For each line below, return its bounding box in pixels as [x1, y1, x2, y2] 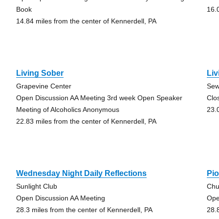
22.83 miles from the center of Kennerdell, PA [16, 117, 156, 125]
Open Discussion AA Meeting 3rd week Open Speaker [16, 94, 182, 102]
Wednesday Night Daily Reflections [16, 169, 147, 177]
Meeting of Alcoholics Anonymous [16, 106, 119, 113]
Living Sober [16, 69, 64, 77]
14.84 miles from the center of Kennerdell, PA [16, 17, 156, 25]
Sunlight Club [16, 182, 57, 190]
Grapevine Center [16, 82, 71, 90]
